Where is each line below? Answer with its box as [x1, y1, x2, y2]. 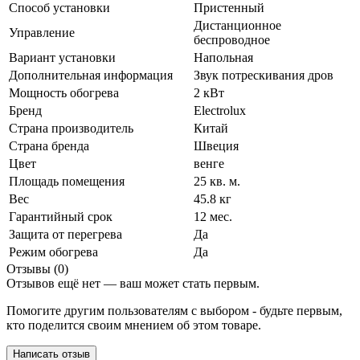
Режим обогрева [9, 244, 98, 259]
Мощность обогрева [9, 85, 119, 100]
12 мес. [194, 209, 232, 223]
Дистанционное [194, 18, 281, 32]
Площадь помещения [9, 174, 125, 188]
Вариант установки [9, 50, 116, 64]
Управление [9, 25, 75, 39]
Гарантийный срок [9, 209, 112, 223]
